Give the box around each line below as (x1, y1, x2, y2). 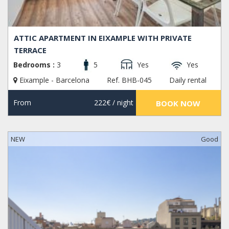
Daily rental (169, 75, 207, 85)
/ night (110, 98, 133, 108)
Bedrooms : (13, 60, 55, 70)
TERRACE (14, 45, 47, 56)
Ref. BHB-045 (107, 75, 152, 85)
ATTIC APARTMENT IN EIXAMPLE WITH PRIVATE (14, 33, 192, 43)
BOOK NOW (156, 98, 201, 109)
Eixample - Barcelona (17, 75, 91, 85)
